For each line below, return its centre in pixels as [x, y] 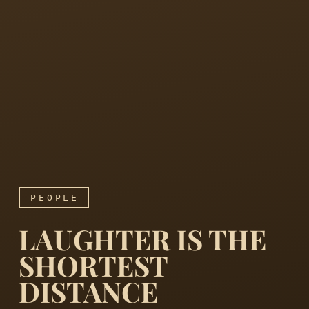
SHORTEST [93, 265]
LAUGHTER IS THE [142, 239]
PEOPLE [55, 197]
